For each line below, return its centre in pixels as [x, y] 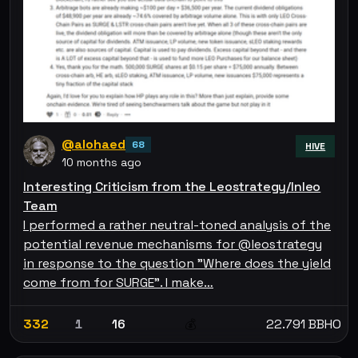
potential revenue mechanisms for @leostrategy [173, 244]
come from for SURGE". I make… [118, 282]
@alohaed [93, 144]
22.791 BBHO [304, 324]
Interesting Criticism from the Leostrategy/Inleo [172, 186]
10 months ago [101, 162]
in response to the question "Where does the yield [177, 263]
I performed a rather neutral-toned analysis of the [177, 225]
